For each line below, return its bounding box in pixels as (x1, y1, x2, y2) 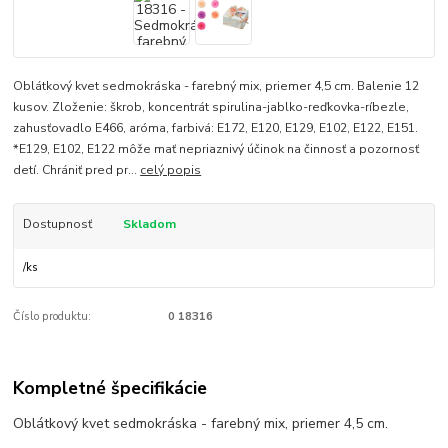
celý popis (140, 161, 202, 178)
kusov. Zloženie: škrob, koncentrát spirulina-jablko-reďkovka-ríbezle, (13, 98, 410, 115)
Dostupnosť (22, 215, 92, 232)
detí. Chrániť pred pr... (13, 161, 141, 178)
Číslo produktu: (13, 309, 92, 325)
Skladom (122, 215, 176, 232)
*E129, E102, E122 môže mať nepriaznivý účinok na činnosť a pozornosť (13, 140, 420, 157)
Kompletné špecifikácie (13, 375, 208, 400)
